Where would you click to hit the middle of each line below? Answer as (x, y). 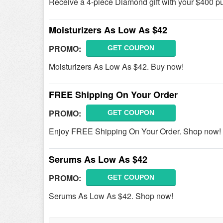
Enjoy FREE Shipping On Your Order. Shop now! (135, 131)
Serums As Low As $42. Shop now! (111, 196)
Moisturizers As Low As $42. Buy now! (116, 66)
